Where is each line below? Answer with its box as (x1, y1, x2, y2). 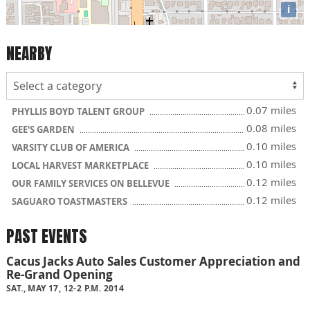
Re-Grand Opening (6, 266, 113, 283)
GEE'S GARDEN (12, 123, 77, 136)
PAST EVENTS (6, 224, 87, 248)
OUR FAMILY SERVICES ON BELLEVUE (12, 177, 172, 190)
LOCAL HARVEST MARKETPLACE (12, 159, 151, 172)
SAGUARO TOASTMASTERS (12, 195, 129, 208)
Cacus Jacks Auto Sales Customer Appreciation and (6, 253, 300, 270)
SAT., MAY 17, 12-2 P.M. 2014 (6, 282, 125, 295)
